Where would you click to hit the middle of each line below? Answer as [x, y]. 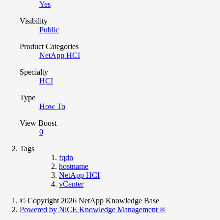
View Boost [38, 123]
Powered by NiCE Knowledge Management [90, 209]
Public [49, 29]
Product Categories [49, 46]
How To [52, 106]
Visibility [34, 21]
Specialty [34, 72]
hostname [74, 166]
